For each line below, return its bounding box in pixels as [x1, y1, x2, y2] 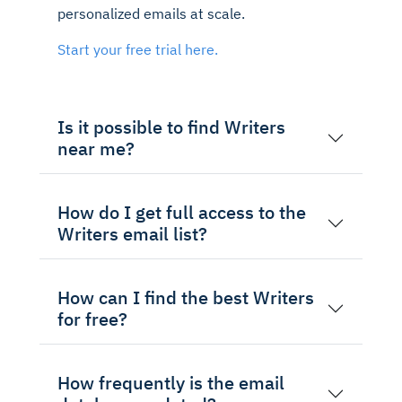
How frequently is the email [57, 370, 284, 395]
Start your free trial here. [57, 39, 218, 58]
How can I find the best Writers [57, 284, 314, 310]
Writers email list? [57, 221, 207, 246]
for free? [57, 306, 127, 331]
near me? [57, 135, 135, 161]
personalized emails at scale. [57, 4, 245, 22]
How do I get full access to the [57, 199, 306, 224]
